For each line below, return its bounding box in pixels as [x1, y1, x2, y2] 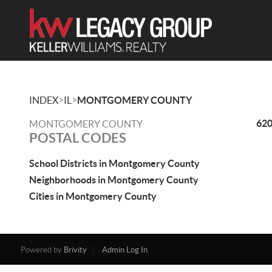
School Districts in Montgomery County [29, 158, 200, 169]
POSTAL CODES [29, 130, 126, 145]
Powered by [20, 245, 64, 254]
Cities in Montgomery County [29, 191, 157, 202]
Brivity [63, 245, 87, 254]
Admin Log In [101, 245, 148, 254]
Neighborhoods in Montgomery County [29, 174, 199, 185]
